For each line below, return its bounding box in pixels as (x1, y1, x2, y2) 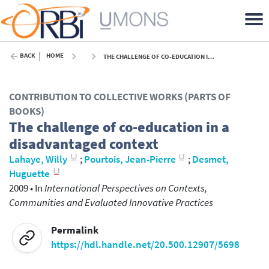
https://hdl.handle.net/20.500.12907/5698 (51, 238, 240, 251)
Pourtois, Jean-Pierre (83, 153, 176, 166)
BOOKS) (9, 105, 44, 118)
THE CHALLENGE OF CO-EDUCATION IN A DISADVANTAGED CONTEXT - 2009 (103, 52, 208, 61)
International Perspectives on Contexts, (44, 182, 207, 195)
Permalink (51, 223, 99, 237)
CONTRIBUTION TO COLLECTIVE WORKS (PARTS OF (9, 91, 231, 104)
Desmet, (192, 153, 229, 166)
